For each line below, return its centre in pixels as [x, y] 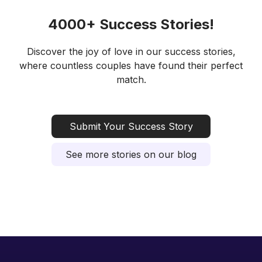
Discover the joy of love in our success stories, [131, 51]
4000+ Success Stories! [131, 24]
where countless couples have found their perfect [131, 65]
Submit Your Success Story [131, 126]
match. [131, 79]
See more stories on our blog [131, 154]
